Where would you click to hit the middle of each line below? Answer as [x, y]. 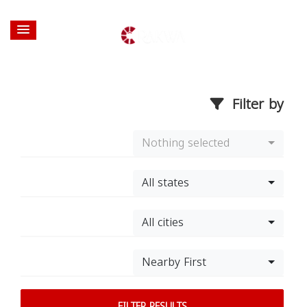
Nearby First [174, 262]
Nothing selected [186, 143]
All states [165, 183]
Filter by [256, 104]
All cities [163, 222]
